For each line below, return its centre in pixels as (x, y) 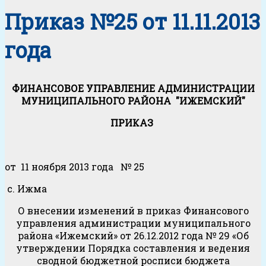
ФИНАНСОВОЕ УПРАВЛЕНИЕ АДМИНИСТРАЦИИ (133, 88)
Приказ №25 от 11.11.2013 (132, 21)
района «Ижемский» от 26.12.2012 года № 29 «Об (133, 235)
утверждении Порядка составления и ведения (133, 248)
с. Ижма (26, 188)
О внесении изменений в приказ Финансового (133, 210)
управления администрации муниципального (133, 223)
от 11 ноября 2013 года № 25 (75, 166)
